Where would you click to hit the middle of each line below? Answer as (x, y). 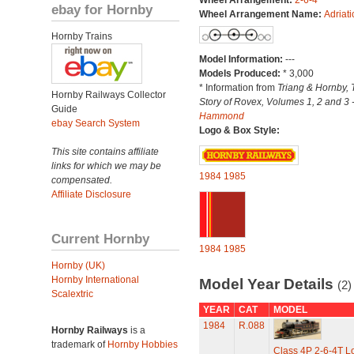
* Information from (238, 88)
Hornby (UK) (78, 265)
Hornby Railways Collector (109, 95)
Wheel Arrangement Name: (261, 14)
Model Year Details (268, 284)
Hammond (221, 116)
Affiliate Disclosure (91, 194)
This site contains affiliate (105, 152)
